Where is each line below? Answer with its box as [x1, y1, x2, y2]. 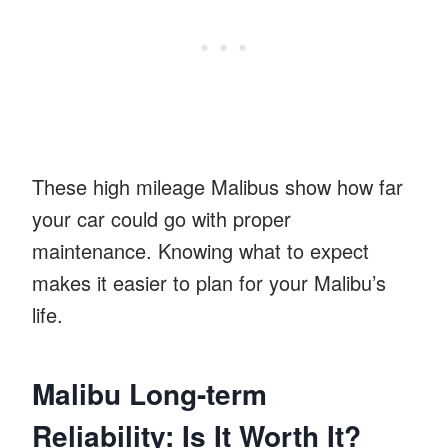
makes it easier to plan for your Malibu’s [32, 267, 386, 297]
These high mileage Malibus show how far [32, 171, 403, 201]
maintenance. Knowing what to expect [32, 235, 369, 265]
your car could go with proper [32, 203, 291, 233]
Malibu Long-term [32, 372, 267, 414]
